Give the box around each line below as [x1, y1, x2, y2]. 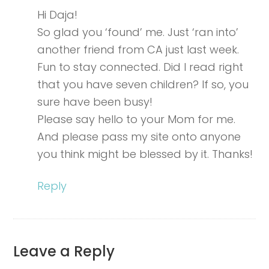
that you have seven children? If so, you [37, 77, 249, 92]
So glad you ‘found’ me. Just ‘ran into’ [37, 25, 239, 40]
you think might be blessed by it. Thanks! [37, 147, 253, 162]
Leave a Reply [13, 241, 115, 262]
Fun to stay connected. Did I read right [37, 59, 244, 75]
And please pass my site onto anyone [37, 129, 241, 145]
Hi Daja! [37, 7, 78, 23]
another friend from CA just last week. [37, 42, 240, 58]
